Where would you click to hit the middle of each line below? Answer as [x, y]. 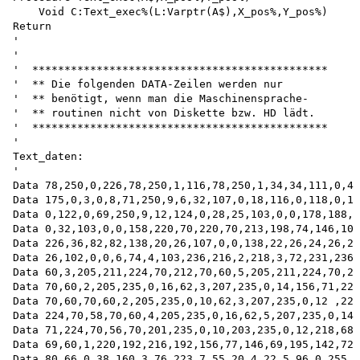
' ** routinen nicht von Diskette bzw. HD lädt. [164, 112]
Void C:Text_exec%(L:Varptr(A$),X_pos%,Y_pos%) [174, 11]
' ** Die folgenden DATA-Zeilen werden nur [148, 84]
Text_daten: [48, 156]
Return [32, 26]
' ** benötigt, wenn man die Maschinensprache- [161, 98]
